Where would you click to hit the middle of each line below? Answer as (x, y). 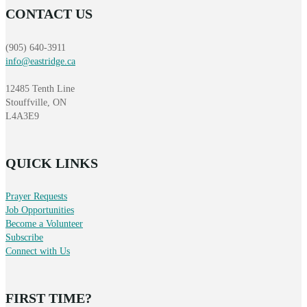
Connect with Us (38, 251)
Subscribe (24, 238)
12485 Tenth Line (40, 88)
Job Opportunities (40, 210)
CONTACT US (49, 14)
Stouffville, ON (36, 102)
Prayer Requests (36, 197)
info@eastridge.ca (40, 61)
